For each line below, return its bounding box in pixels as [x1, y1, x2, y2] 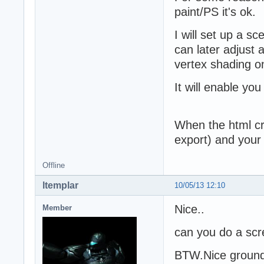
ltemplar [42, 180, 78, 191]
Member [42, 203, 72, 213]
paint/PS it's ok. [174, 5, 256, 19]
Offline [42, 161, 65, 170]
